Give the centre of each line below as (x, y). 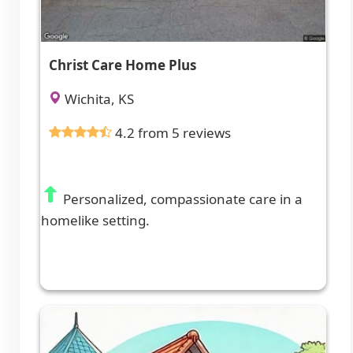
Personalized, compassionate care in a (181, 199)
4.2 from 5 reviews (173, 133)
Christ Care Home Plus (123, 65)
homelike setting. (95, 221)
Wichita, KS (98, 99)
